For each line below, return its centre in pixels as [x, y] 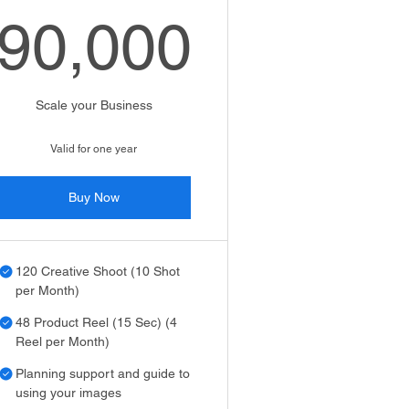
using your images [69, 393]
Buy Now [94, 197]
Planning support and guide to [103, 373]
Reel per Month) [63, 341]
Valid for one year [94, 149]
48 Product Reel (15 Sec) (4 [97, 322]
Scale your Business [94, 105]
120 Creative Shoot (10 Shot [98, 271]
